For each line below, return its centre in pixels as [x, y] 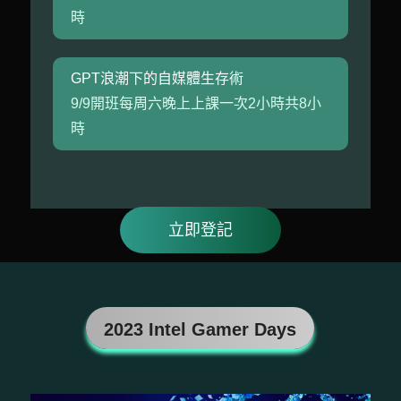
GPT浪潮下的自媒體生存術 [157, 78]
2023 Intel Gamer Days [200, 329]
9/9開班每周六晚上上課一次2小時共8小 [196, 103]
